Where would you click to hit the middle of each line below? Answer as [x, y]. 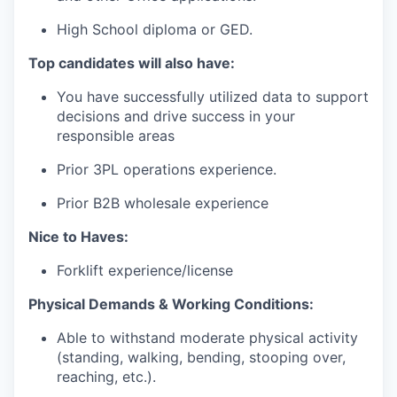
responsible [95, 136]
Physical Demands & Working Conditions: [171, 304]
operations [159, 169]
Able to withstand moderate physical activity [207, 338]
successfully [164, 97]
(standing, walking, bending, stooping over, [201, 357]
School [115, 29]
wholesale [157, 203]
